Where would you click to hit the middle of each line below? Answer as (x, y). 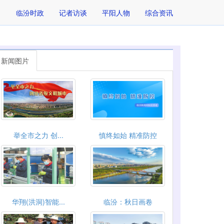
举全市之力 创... (38, 135)
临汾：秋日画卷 (128, 202)
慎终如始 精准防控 (128, 135)
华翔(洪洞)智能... (38, 202)
